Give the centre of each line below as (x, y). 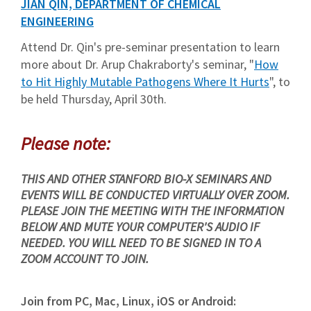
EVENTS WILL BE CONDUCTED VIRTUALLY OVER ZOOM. (155, 194)
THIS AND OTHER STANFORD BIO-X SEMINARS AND (146, 178)
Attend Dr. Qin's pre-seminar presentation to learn (150, 47)
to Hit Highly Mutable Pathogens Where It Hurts (145, 81)
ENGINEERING (57, 21)
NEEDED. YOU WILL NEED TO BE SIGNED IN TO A (141, 242)
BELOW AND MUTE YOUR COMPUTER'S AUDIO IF (140, 226)
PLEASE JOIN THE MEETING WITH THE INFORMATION (152, 210)
